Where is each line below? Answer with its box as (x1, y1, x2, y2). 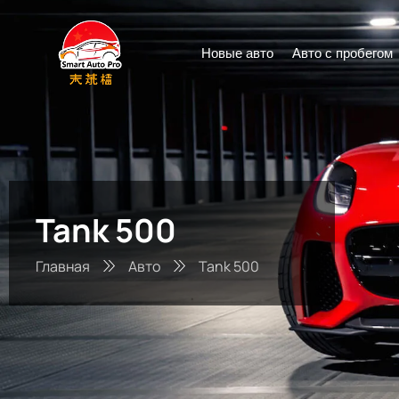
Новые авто (200, 43, 273, 63)
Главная (36, 256, 93, 276)
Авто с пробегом (292, 43, 394, 63)
